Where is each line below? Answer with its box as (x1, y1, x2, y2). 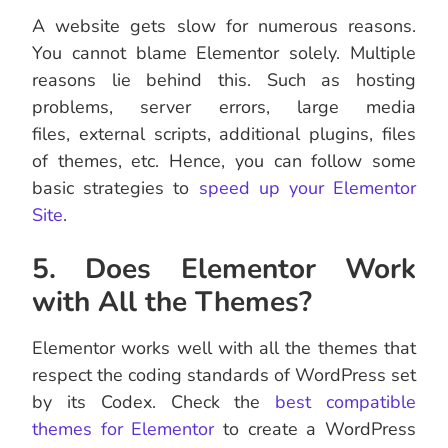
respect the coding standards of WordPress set (32, 363, 416, 388)
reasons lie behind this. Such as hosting (32, 68, 416, 93)
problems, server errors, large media (32, 95, 416, 120)
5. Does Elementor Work (32, 250, 416, 289)
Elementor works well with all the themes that (32, 336, 416, 361)
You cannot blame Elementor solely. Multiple (32, 41, 416, 66)
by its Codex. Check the (32, 390, 276, 415)
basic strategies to (32, 176, 199, 201)
